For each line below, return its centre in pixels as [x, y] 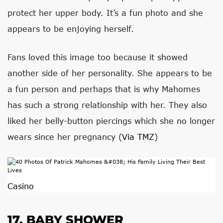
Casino [21, 186]
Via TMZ [138, 137]
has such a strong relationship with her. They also [107, 105]
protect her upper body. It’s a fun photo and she [105, 13]
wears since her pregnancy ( [65, 137]
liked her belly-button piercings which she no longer [111, 121]
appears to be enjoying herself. [71, 29]
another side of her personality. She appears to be [110, 73]
